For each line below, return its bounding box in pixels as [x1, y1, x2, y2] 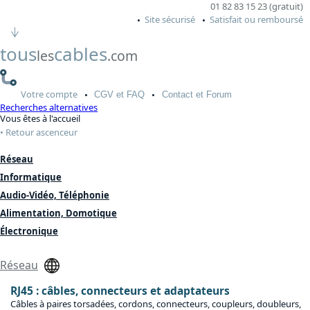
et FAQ [113, 89, 145, 100]
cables [54, 41, 107, 66]
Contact [161, 89, 193, 100]
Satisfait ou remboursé [210, 13, 304, 26]
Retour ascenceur [6, 126, 77, 139]
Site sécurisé [145, 13, 195, 26]
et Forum [192, 89, 232, 100]
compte [45, 87, 77, 100]
